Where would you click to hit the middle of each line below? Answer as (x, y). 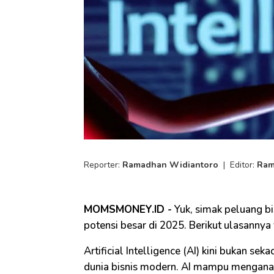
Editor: (243, 165)
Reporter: (103, 165)
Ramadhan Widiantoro (170, 165)
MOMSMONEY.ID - (128, 210)
